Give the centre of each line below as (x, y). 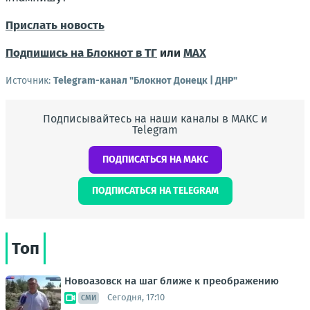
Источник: (29, 80)
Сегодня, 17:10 (136, 298)
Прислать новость (55, 25)
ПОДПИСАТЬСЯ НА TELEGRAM (155, 190)
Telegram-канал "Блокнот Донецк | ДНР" (145, 80)
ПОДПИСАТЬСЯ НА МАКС (155, 159)
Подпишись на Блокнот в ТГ (81, 53)
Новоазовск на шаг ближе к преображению (172, 281)
